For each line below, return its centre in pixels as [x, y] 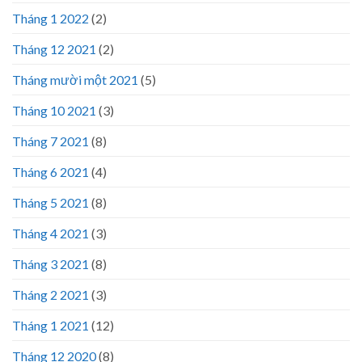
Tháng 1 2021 [51, 326]
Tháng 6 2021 [51, 172]
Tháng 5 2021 [51, 203]
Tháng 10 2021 [54, 111]
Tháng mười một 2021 [75, 80]
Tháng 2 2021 [51, 295]
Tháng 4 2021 [51, 234]
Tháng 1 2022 [51, 19]
